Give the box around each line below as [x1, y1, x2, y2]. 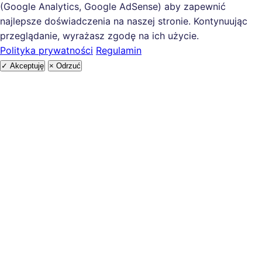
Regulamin [96, 44, 142, 57]
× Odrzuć [49, 61, 81, 71]
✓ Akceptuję [1, 61, 44, 71]
